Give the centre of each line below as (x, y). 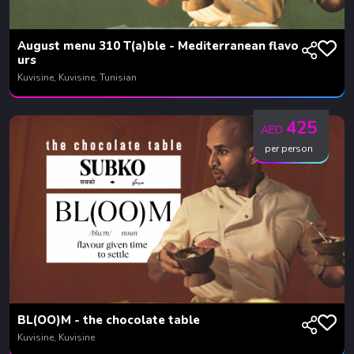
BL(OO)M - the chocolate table (109, 320)
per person (289, 149)
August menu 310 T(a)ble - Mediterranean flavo (158, 45)
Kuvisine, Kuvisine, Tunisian (77, 77)
